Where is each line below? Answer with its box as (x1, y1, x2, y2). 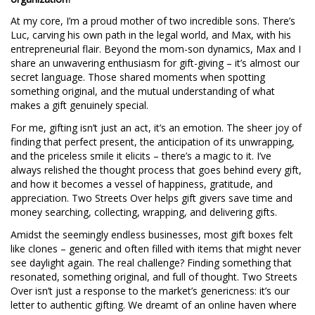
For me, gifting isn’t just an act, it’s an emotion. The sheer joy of (11, 121, 302, 135)
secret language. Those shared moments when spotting (11, 70, 265, 84)
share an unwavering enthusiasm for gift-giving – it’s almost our (11, 56, 300, 70)
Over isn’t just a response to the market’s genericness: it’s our (11, 284, 290, 298)
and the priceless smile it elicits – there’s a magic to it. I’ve (11, 149, 271, 163)
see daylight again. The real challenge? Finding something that (11, 256, 292, 270)
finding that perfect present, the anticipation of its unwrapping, (11, 135, 295, 149)
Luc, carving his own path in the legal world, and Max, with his (11, 28, 291, 42)
